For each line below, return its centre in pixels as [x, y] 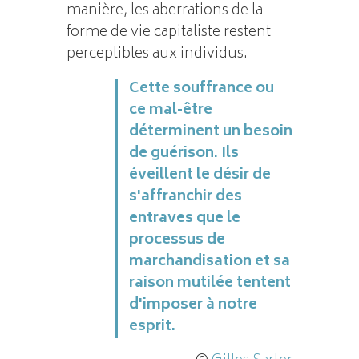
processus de [177, 240]
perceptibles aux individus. [157, 54]
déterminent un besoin [210, 132]
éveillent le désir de [200, 175]
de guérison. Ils [184, 153]
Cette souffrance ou [201, 89]
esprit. [152, 327]
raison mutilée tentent [210, 283]
